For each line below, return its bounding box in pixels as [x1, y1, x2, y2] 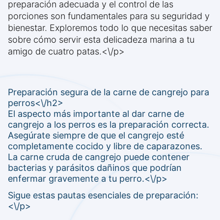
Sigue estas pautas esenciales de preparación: [8, 190, 198, 201]
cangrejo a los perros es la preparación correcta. [8, 119, 209, 130]
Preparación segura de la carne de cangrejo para [8, 87, 209, 98]
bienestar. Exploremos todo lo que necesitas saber [8, 23, 212, 33]
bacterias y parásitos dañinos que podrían [8, 163, 182, 173]
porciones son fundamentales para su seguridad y [8, 11, 210, 22]
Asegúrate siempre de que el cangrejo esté [8, 130, 184, 141]
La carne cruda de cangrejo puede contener [8, 152, 190, 163]
